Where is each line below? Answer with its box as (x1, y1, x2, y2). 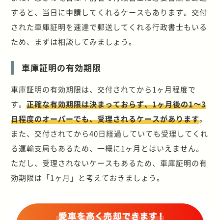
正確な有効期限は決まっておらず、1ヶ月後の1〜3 (27, 99, 207, 110)
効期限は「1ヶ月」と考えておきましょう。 (11, 172, 165, 183)
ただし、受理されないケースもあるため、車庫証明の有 (11, 158, 208, 168)
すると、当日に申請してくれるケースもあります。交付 (11, 7, 208, 18)
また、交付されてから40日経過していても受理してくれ (11, 128, 209, 139)
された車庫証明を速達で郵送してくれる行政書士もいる (11, 22, 208, 32)
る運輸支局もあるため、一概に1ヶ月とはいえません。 (11, 143, 204, 154)
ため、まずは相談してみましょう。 (11, 36, 137, 47)
